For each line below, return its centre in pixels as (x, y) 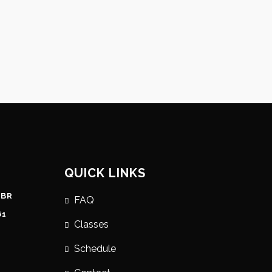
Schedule (95, 249)
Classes (91, 224)
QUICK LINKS (105, 173)
